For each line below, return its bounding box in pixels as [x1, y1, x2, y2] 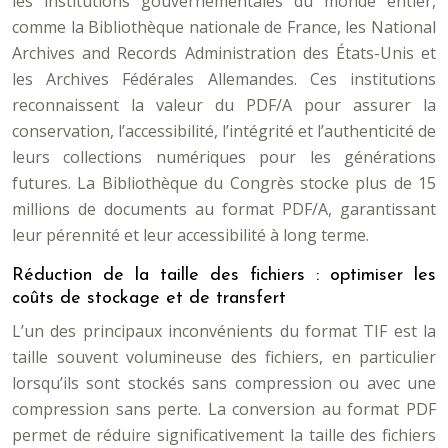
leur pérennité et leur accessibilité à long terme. [12, 224, 369, 246]
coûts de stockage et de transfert [12, 289, 286, 308]
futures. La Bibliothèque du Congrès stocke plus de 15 [12, 172, 436, 194]
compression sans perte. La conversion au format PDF [12, 398, 436, 420]
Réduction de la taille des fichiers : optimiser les [12, 266, 436, 285]
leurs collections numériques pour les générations [12, 146, 436, 168]
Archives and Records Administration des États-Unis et [12, 42, 436, 64]
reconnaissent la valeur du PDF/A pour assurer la [12, 94, 436, 116]
